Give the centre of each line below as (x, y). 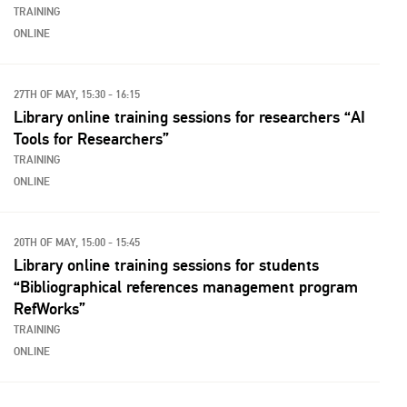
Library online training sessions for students (166, 265)
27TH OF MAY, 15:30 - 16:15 (77, 95)
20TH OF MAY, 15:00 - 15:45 (77, 243)
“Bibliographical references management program (186, 287)
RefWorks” (50, 309)
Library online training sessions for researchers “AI (189, 117)
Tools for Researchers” (91, 139)
